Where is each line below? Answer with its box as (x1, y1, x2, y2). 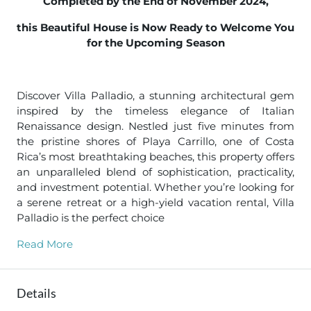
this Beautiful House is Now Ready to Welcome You (17, 20, 294, 34)
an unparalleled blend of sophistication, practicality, (17, 165, 294, 178)
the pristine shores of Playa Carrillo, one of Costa (17, 134, 294, 148)
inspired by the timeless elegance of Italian (17, 103, 294, 117)
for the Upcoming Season (86, 35, 225, 49)
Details (17, 285, 56, 301)
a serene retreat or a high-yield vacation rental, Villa (17, 195, 294, 209)
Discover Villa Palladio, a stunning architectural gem (17, 88, 294, 102)
